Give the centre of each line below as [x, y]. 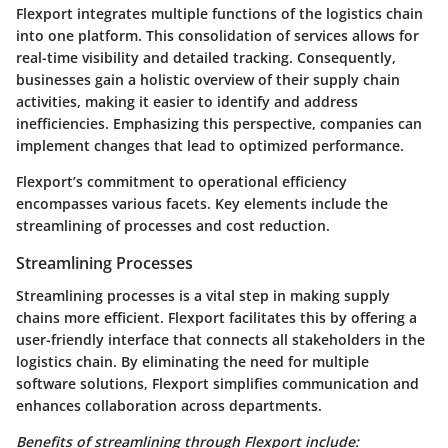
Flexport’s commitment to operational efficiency [181, 182]
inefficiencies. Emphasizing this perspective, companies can [219, 124]
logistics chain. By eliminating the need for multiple [192, 361]
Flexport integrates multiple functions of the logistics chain [219, 14]
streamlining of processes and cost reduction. [173, 226]
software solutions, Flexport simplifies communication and [217, 383]
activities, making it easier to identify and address [187, 102]
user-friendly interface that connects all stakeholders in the [220, 339]
